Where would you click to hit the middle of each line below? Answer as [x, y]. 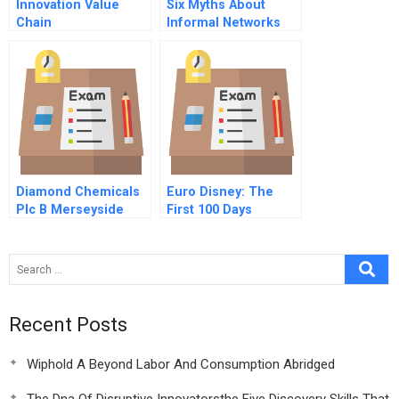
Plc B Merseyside [70, 210]
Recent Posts [68, 325]
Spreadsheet [56, 263]
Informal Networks [224, 23]
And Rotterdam [63, 228]
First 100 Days [209, 210]
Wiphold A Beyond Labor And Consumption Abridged [181, 364]
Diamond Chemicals [78, 192]
